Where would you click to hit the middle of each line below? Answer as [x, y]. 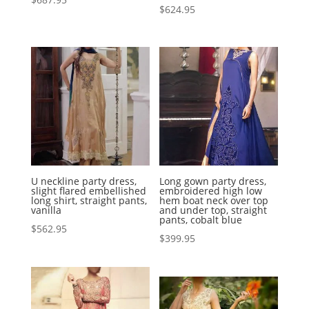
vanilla [46, 210]
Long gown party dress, [213, 181]
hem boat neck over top [214, 201]
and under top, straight [213, 210]
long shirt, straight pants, [89, 201]
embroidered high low [211, 191]
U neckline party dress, [83, 181]
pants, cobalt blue [201, 220]
